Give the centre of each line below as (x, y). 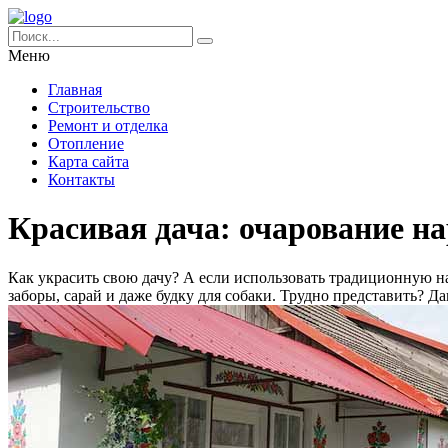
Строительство (99, 107)
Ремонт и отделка (108, 125)
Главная (75, 89)
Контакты (81, 179)
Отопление (86, 143)
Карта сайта (88, 161)
